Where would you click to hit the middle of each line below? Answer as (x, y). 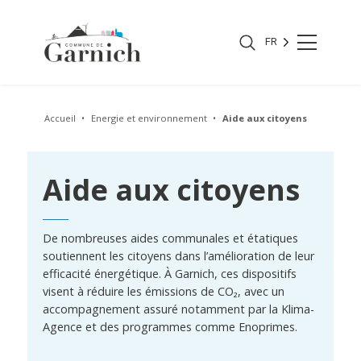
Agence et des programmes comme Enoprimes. (170, 327)
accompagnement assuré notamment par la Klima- (179, 309)
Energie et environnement (150, 118)
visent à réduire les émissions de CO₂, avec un (164, 292)
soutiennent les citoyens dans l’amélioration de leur (179, 256)
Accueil (61, 118)
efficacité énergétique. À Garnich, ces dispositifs (170, 274)
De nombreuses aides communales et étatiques (171, 239)
